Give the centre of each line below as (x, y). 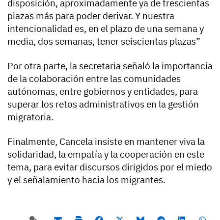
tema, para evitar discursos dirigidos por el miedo (110, 167)
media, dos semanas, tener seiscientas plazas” (104, 41)
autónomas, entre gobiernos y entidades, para (103, 92)
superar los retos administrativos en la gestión (103, 104)
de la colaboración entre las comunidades (94, 79)
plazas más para (41, 16)
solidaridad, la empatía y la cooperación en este (106, 154)
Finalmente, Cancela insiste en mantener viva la (106, 142)
